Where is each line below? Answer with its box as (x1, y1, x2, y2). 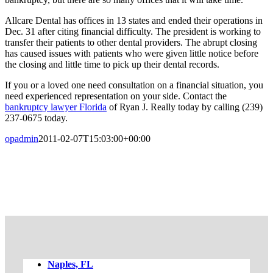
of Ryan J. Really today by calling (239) (107, 101, 263, 112)
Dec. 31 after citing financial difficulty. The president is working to (5, 26, 261, 37)
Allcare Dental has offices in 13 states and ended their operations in (5, 15, 263, 26)
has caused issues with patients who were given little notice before (5, 48, 258, 58)
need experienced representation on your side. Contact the (5, 90, 227, 101)
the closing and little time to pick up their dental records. (5, 58, 219, 69)
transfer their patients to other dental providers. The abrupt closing (5, 37, 257, 48)
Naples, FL (47, 259, 93, 270)
